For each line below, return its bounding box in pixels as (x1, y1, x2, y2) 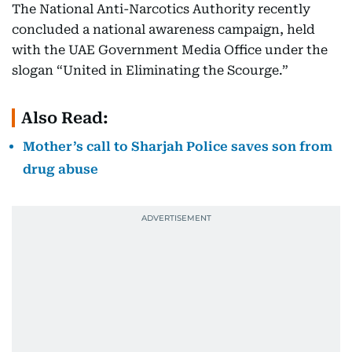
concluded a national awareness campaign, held (12, 22, 315, 37)
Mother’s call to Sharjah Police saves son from (23, 139, 332, 154)
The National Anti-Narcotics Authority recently (12, 2, 310, 16)
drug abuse (23, 162, 98, 177)
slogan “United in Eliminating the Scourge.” (12, 63, 288, 78)
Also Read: (21, 108, 108, 127)
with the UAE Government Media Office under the (12, 42, 328, 57)
